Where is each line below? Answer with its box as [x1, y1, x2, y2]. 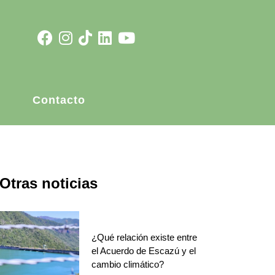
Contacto [33, 94, 85, 107]
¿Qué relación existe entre [91, 232, 198, 242]
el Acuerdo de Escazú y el [91, 246, 196, 256]
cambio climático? [91, 259, 165, 269]
